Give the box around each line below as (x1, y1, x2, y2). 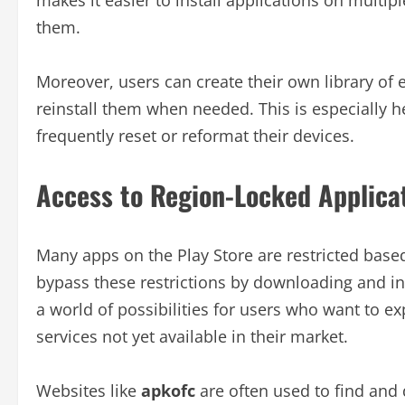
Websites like (36, 379, 141, 401)
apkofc (141, 379, 195, 401)
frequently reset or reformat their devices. (36, 124, 354, 146)
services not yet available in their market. (36, 325, 348, 347)
